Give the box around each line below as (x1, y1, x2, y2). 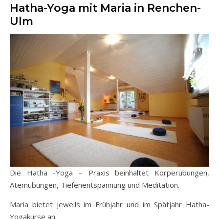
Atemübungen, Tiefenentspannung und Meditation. (10, 179, 179, 190)
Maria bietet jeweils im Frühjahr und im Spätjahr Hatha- (10, 199, 209, 209)
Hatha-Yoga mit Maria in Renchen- (10, 1, 201, 15)
